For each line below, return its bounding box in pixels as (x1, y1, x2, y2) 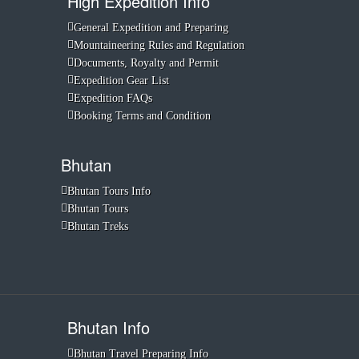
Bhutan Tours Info (67, 185, 151, 197)
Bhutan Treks (67, 220, 128, 232)
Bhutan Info (67, 316, 150, 339)
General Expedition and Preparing (73, 22, 228, 34)
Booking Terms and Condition (73, 110, 211, 122)
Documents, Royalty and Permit (73, 57, 219, 69)
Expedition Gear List (73, 75, 169, 87)
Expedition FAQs (73, 92, 152, 104)
